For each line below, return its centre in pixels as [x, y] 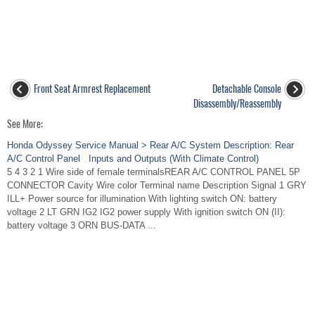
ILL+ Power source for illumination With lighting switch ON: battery [142, 199]
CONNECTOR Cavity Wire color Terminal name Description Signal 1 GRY [157, 185]
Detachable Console [247, 89]
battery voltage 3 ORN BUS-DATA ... [82, 225]
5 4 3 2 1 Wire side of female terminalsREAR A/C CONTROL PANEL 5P [154, 172]
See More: [25, 124]
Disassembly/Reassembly [237, 104]
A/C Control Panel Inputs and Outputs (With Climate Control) [133, 159]
